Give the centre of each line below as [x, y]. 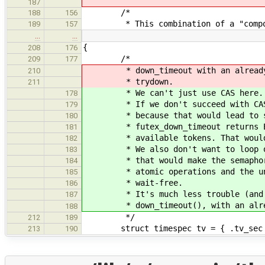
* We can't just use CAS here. [173, 93]
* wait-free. [133, 183]
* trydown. [128, 82]
